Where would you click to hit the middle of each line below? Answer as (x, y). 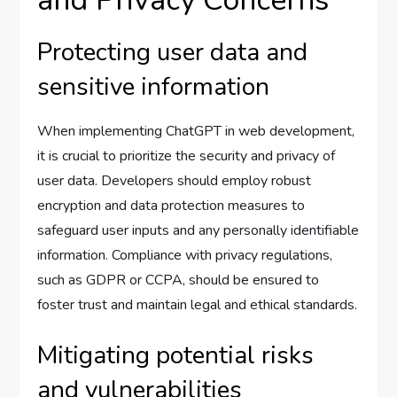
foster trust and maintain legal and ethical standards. (198, 305)
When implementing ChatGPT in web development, (196, 131)
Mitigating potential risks (176, 355)
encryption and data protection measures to (171, 206)
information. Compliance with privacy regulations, (185, 255)
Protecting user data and (173, 52)
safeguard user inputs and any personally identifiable (198, 230)
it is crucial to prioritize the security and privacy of (187, 156)
